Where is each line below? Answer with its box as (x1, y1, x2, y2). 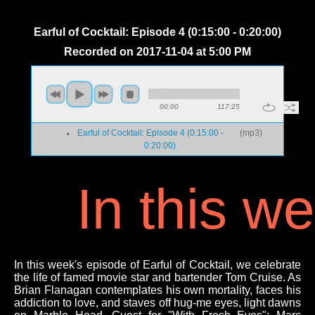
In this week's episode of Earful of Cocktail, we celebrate (14, 259, 301, 271)
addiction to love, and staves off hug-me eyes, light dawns (14, 297, 301, 309)
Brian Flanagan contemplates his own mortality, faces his (14, 284, 301, 297)
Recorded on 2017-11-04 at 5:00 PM (64, 46, 251, 58)
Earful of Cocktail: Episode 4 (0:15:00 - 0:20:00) (34, 26, 281, 39)
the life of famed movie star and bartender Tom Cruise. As (14, 271, 301, 284)
